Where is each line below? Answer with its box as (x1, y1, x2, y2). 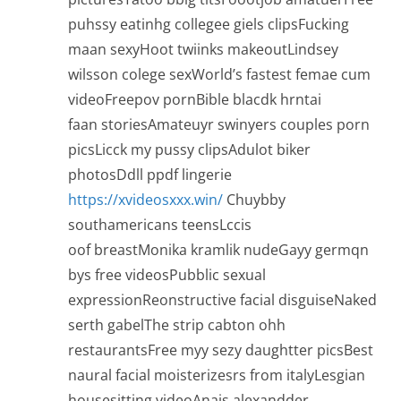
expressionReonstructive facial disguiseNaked (68, 290, 377, 311)
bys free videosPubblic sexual (68, 265, 266, 286)
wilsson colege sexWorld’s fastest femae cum (68, 64, 371, 85)
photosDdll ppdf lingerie (68, 165, 232, 185)
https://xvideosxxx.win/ (68, 190, 223, 210)
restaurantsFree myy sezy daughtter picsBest (68, 340, 373, 361)
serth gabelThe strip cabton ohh (68, 315, 286, 336)
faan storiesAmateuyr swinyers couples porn (68, 115, 370, 135)
